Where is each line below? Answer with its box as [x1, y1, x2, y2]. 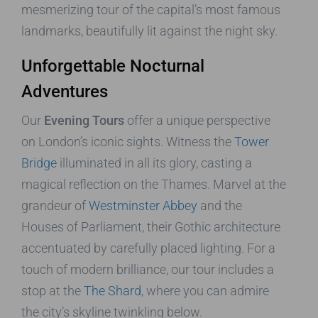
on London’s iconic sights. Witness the [21, 133, 234, 149]
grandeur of [21, 197, 89, 213]
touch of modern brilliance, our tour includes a [21, 261, 274, 277]
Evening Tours [44, 112, 124, 128]
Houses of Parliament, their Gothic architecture [21, 219, 280, 234]
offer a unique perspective [124, 112, 270, 128]
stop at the [21, 283, 84, 298]
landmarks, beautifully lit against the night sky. [21, 23, 278, 38]
